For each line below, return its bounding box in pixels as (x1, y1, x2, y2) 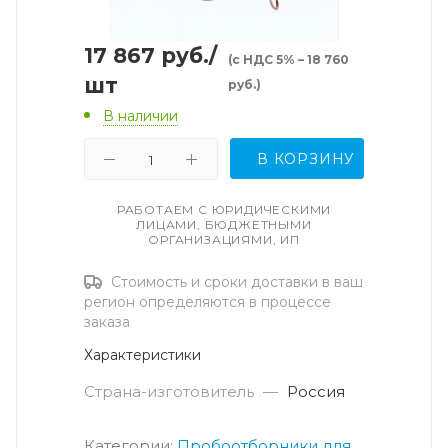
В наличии (103, 107, 178, 126)
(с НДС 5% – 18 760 (228, 52, 350, 67)
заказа (84, 313, 130, 332)
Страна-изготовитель (84, 382, 254, 402)
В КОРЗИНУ (257, 150, 356, 169)
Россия (287, 382, 345, 402)
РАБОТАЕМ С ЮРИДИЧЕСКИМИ (116, 202, 332, 218)
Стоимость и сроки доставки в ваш (107, 273, 363, 292)
